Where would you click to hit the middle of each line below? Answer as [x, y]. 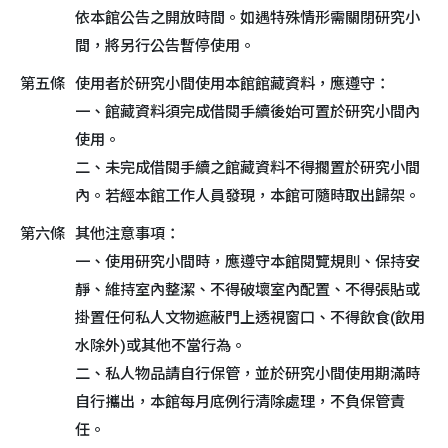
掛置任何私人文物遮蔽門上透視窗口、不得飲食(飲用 [250, 318]
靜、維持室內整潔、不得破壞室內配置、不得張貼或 [247, 290]
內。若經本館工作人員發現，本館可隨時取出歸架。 [247, 196]
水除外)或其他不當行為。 [160, 346]
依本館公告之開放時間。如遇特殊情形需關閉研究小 [247, 18]
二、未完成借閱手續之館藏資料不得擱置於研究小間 [247, 168]
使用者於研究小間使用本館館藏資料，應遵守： [232, 84]
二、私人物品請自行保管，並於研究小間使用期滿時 [247, 374]
